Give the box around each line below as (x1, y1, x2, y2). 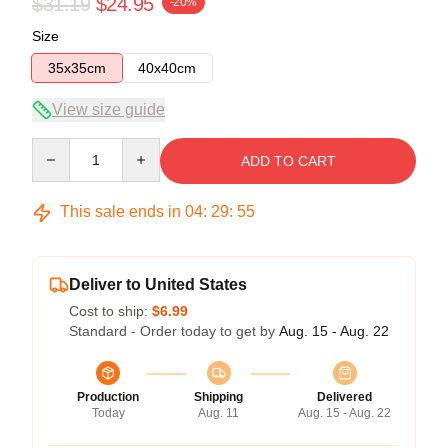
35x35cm (48, 60, 106, 77)
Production (77, 390, 139, 405)
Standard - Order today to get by (69, 323, 279, 340)
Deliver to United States (69, 276, 247, 294)
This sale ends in (56, 203, 185, 221)
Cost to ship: (69, 303, 152, 320)
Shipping (194, 390, 243, 405)
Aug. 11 (198, 406, 239, 421)
